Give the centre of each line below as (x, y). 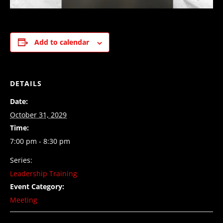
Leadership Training (44, 174)
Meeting (24, 200)
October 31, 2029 (38, 115)
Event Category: (37, 187)
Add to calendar (61, 42)
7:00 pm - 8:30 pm (40, 141)
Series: (21, 160)
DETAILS (26, 84)
